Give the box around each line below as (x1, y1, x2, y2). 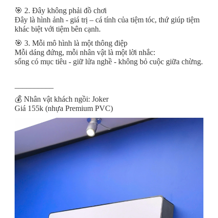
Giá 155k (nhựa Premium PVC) (15, 104, 113, 112)
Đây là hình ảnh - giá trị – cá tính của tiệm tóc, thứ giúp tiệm (15, 15, 200, 24)
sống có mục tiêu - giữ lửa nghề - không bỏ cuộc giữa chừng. (15, 57, 203, 66)
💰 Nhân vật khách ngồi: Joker (15, 94, 110, 103)
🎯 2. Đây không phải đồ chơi (15, 6, 107, 15)
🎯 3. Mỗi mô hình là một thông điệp (15, 38, 127, 47)
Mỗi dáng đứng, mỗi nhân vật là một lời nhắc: (15, 48, 155, 56)
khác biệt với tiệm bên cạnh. (15, 24, 101, 33)
